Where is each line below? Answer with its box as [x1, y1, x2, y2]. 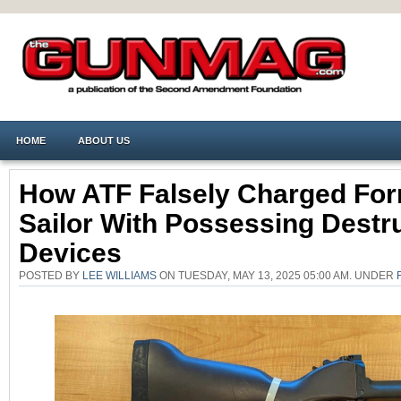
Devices [19, 238, 136, 268]
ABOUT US [78, 135, 130, 146]
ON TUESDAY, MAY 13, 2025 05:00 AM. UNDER [157, 269, 397, 281]
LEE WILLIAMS [82, 269, 157, 281]
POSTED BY [19, 269, 82, 281]
